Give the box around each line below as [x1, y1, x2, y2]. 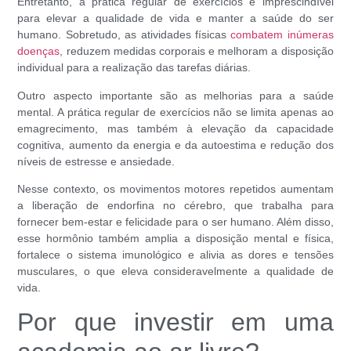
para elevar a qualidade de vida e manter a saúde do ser [17, 12, 334, 25]
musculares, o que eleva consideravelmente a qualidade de [17, 264, 334, 277]
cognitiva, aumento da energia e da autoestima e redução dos [17, 138, 334, 151]
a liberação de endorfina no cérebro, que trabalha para [17, 198, 334, 212]
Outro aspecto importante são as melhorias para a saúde [17, 89, 334, 102]
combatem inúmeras [230, 28, 334, 42]
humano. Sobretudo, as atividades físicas [17, 28, 231, 42]
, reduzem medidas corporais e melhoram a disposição [60, 45, 334, 58]
